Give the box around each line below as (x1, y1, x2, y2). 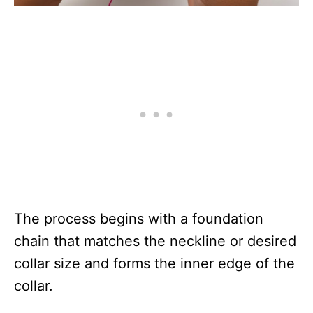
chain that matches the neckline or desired (14, 233, 296, 250)
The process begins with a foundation (14, 210, 263, 228)
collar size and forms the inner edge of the (14, 255, 295, 272)
